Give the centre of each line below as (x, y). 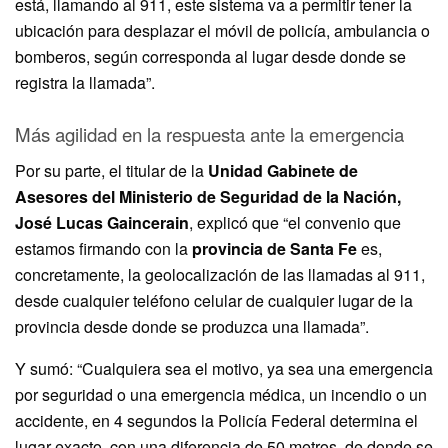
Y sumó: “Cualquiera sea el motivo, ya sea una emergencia (224, 368)
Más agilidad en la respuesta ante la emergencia (209, 133)
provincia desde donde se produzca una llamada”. (192, 326)
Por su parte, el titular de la (111, 170)
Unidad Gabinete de (283, 170)
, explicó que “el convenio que (295, 222)
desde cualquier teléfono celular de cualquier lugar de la (214, 300)
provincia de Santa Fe (274, 248)
